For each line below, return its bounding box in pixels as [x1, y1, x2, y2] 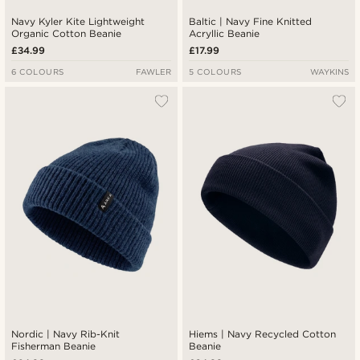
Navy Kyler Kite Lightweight [11, 15, 145, 28]
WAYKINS [309, 67, 349, 77]
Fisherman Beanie [11, 339, 96, 352]
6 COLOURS [11, 67, 64, 77]
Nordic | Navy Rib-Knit [11, 327, 121, 340]
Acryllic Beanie [189, 27, 260, 40]
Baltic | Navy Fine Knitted [189, 15, 313, 28]
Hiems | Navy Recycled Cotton [189, 327, 337, 340]
